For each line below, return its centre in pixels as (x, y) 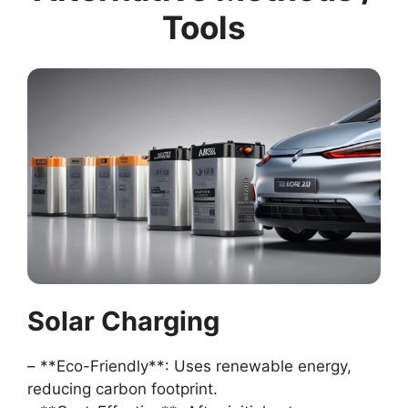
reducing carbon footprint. (122, 389)
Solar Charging (123, 321)
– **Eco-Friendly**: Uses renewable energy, (189, 367)
